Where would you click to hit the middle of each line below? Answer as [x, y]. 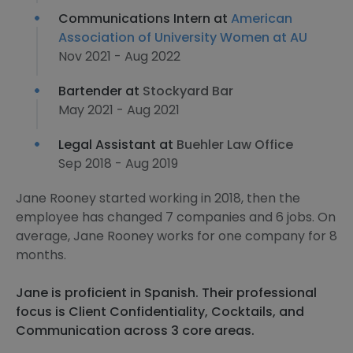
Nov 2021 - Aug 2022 [119, 56]
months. [41, 255]
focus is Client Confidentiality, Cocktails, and [160, 312]
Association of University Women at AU [183, 37]
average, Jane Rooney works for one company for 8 [176, 236]
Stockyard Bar [188, 91]
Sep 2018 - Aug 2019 [118, 163]
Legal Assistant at [117, 145]
